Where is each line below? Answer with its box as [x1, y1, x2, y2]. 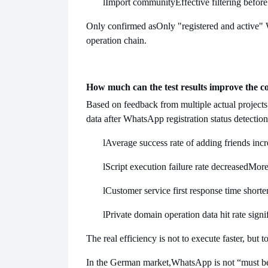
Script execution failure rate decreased [105, 162, 248, 172]
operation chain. [86, 35, 147, 46]
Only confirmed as [86, 21, 156, 32]
